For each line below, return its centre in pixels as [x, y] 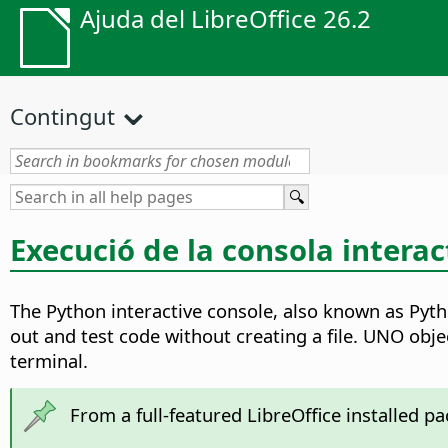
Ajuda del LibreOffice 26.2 [225, 18]
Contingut [62, 116]
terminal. [49, 361]
